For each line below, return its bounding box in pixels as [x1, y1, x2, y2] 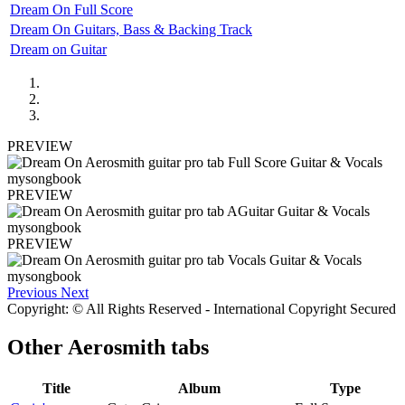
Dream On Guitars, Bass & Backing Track [10, 21, 252, 37]
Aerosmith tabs [68, 334, 209, 359]
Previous [7, 284, 57, 300]
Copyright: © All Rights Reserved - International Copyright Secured [7, 300, 396, 316]
